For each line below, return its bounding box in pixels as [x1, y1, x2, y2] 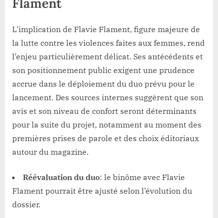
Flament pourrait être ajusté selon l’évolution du [12, 186, 192, 196]
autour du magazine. [12, 147, 89, 157]
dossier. [12, 200, 40, 210]
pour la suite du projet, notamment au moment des [12, 120, 201, 130]
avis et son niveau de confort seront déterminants [12, 106, 197, 116]
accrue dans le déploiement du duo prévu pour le [12, 79, 195, 89]
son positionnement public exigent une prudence [12, 65, 195, 75]
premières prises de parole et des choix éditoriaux [12, 133, 199, 144]
